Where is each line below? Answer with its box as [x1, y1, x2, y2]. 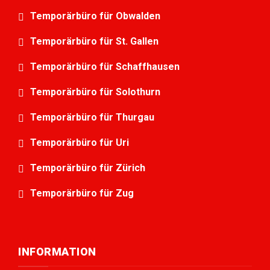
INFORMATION [18, 245, 96, 259]
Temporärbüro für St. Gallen [30, 36, 159, 48]
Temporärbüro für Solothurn [30, 86, 160, 98]
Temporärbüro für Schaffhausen [30, 61, 180, 73]
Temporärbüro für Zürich [30, 162, 145, 174]
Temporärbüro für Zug [30, 187, 134, 199]
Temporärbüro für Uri [30, 137, 129, 149]
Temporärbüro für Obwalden [30, 10, 160, 22]
